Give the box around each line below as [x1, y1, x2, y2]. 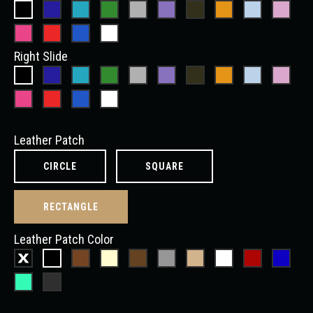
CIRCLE [43, 161, 77, 173]
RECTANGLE [43, 201, 99, 213]
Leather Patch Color [14, 232, 114, 247]
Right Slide [14, 49, 68, 64]
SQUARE [145, 161, 184, 173]
